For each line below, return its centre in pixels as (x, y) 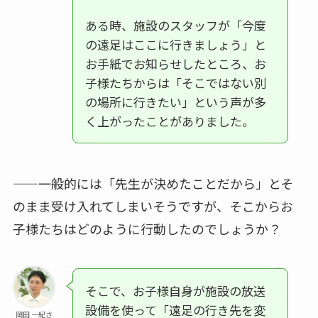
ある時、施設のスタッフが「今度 (175, 26)
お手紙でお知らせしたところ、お (175, 64)
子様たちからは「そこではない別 (175, 83)
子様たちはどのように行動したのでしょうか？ (147, 229)
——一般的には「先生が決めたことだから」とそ (153, 183)
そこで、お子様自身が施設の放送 (175, 291)
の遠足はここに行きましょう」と (175, 45)
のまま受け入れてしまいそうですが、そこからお (153, 206)
